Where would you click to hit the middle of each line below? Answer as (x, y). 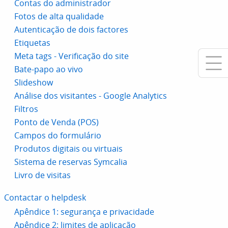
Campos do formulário (58, 135)
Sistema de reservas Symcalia (71, 162)
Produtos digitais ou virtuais (68, 149)
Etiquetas (32, 43)
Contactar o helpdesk (45, 197)
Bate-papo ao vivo (49, 69)
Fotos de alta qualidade (59, 16)
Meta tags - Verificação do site (72, 56)
